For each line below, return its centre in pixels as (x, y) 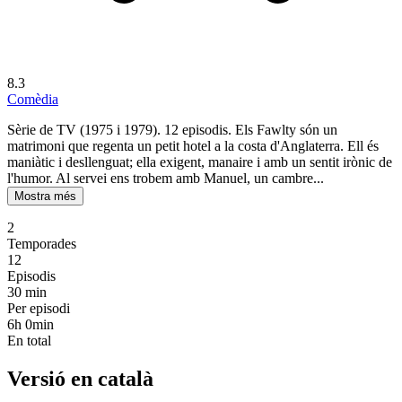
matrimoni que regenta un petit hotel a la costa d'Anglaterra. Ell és (193, 146)
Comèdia (33, 100)
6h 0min (31, 325)
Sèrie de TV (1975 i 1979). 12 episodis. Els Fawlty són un (172, 130)
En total (29, 341)
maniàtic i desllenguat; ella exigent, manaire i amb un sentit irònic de (200, 162)
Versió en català (80, 378)
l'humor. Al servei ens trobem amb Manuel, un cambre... (166, 179)
